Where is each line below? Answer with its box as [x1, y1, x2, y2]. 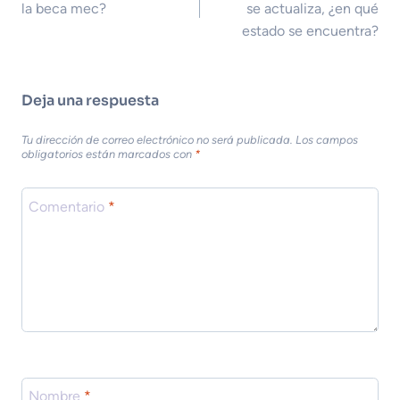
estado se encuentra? [242, 22, 379, 39]
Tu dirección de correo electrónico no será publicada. [21, 132, 293, 146]
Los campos [296, 132, 358, 146]
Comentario [29, 197, 108, 215]
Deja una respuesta [21, 91, 159, 110]
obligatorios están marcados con [21, 146, 195, 161]
